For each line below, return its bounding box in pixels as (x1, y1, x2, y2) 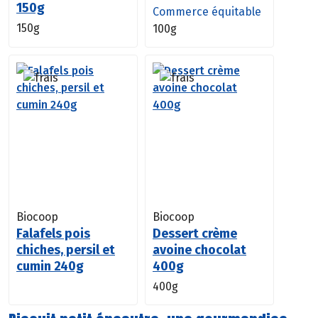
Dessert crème (153, 225, 237, 241)
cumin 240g (16, 258, 84, 274)
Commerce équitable (153, 4, 261, 18)
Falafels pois (16, 225, 90, 241)
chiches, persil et (16, 241, 115, 258)
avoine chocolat (153, 241, 246, 258)
